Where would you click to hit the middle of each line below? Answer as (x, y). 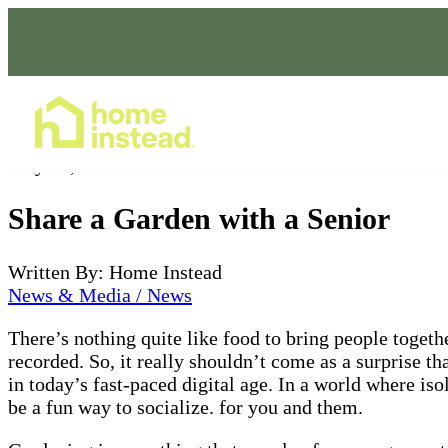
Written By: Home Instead (115, 271)
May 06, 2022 (64, 165)
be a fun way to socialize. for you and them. (185, 406)
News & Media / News (100, 294)
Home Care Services (336, 123)
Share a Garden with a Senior (199, 218)
